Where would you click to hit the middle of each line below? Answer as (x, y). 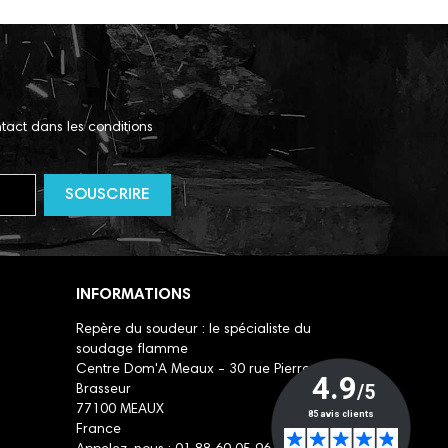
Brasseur (103, 390)
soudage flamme (132, 350)
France (98, 430)
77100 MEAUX (120, 410)
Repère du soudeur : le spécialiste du (193, 330)
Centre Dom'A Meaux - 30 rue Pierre (193, 370)
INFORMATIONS (133, 295)
